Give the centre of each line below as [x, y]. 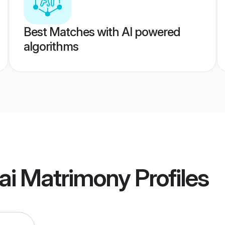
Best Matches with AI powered [102, 32]
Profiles [169, 178]
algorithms [51, 46]
